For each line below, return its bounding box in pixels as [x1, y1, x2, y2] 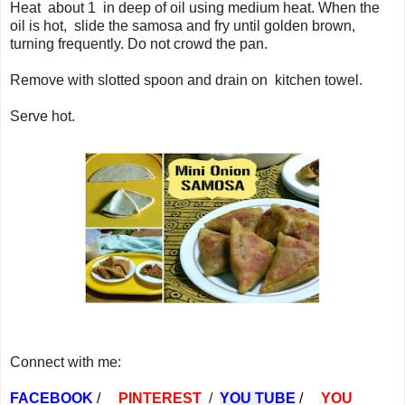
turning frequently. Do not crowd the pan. [10, 35, 268, 52]
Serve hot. [10, 108, 75, 124]
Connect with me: [10, 353, 121, 370]
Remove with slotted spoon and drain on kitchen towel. [10, 71, 363, 88]
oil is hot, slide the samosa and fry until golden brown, [10, 17, 355, 33]
